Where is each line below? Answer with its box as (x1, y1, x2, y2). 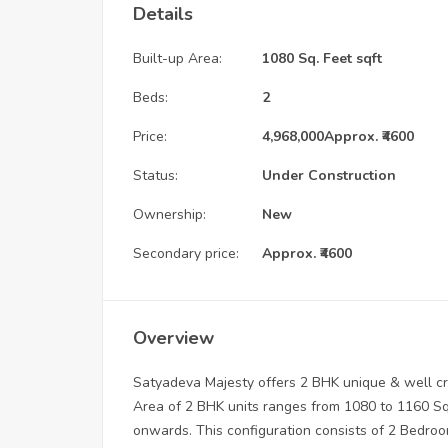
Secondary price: (133, 243, 239, 263)
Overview (133, 325, 214, 350)
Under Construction (262, 165, 396, 185)
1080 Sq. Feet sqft (262, 48, 382, 68)
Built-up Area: (133, 48, 222, 68)
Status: (133, 165, 178, 185)
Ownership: (133, 204, 206, 224)
